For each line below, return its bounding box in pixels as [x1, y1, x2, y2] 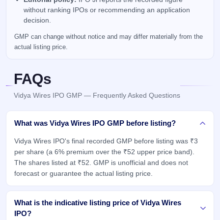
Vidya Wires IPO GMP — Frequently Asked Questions [14, 91, 180, 100]
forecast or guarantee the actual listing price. [14, 169, 153, 177]
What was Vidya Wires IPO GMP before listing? [14, 119, 176, 128]
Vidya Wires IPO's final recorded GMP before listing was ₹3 [14, 137, 198, 145]
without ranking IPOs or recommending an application [24, 6, 191, 14]
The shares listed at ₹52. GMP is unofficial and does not [14, 158, 188, 166]
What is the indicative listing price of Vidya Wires [14, 199, 181, 207]
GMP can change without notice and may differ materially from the [14, 32, 203, 40]
